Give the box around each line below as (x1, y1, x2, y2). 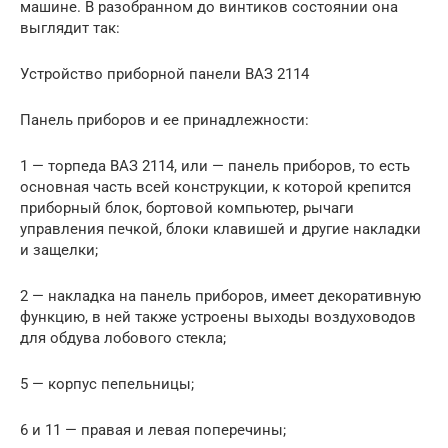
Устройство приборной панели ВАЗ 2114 (20, 64, 309, 83)
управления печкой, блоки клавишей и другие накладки (20, 219, 421, 238)
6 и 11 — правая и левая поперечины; (20, 420, 286, 439)
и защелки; (20, 240, 98, 259)
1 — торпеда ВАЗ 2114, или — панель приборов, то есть (20, 156, 410, 175)
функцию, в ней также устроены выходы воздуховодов (20, 307, 416, 326)
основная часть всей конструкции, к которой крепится (20, 177, 411, 196)
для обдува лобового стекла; (20, 328, 226, 347)
